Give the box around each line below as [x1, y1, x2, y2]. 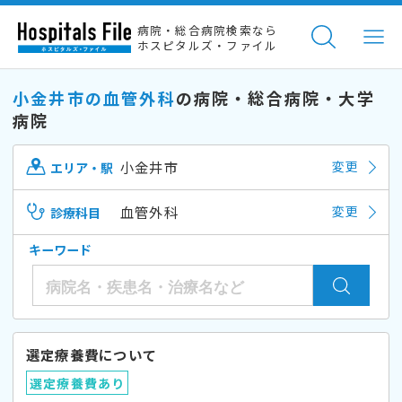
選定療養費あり [29, 373, 126, 392]
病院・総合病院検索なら [136, 22, 278, 39]
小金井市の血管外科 [13, 85, 176, 109]
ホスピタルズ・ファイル [136, 37, 278, 55]
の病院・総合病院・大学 [175, 85, 375, 109]
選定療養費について [26, 344, 158, 364]
